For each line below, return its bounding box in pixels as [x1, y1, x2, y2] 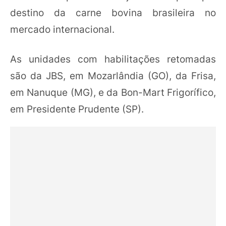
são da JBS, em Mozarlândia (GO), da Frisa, [10, 70, 216, 82]
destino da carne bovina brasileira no [10, 7, 216, 19]
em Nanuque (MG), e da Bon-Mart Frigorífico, [10, 86, 216, 99]
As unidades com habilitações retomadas [10, 53, 216, 66]
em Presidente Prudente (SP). [10, 103, 144, 116]
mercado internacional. [10, 23, 115, 35]
